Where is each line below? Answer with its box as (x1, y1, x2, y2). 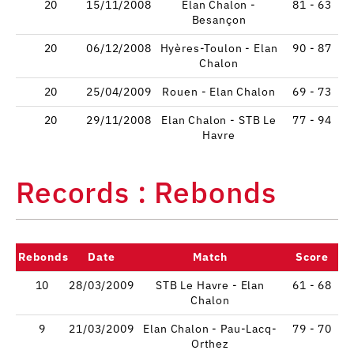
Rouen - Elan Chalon (162, 84, 276, 99)
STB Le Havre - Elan (155, 277, 265, 292)
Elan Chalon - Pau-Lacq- (143, 321, 277, 336)
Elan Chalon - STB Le (161, 112, 277, 127)
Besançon (191, 12, 247, 27)
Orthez (190, 336, 230, 351)
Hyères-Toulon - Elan (160, 40, 278, 55)
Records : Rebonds (16, 172, 277, 211)
